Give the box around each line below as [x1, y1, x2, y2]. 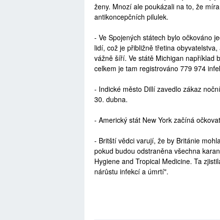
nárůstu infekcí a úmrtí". [94, 166, 170, 177]
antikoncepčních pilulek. [94, 12, 168, 22]
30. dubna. [94, 94, 128, 105]
